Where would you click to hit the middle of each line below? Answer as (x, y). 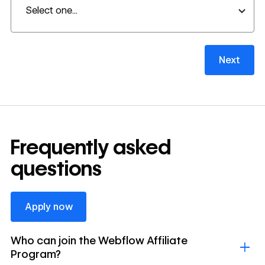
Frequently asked (91, 148)
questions (56, 169)
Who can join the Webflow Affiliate (99, 240)
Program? (35, 253)
